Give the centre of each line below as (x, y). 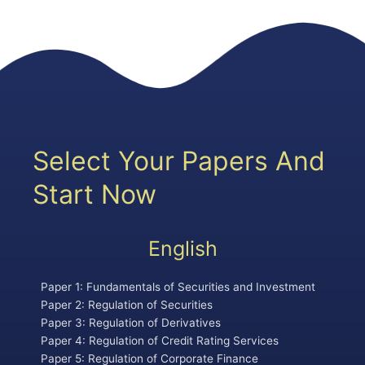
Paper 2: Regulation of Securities (127, 304)
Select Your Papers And (179, 161)
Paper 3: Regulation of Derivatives (131, 322)
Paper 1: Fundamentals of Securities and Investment (178, 286)
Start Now (95, 194)
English (182, 248)
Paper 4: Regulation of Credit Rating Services (160, 340)
